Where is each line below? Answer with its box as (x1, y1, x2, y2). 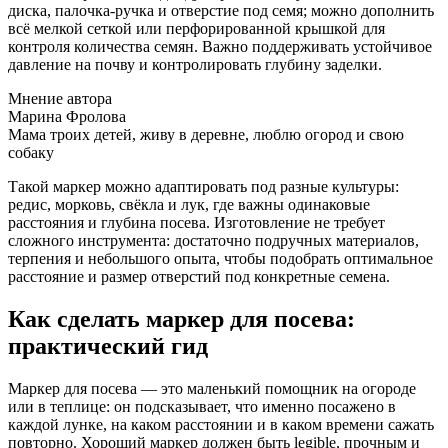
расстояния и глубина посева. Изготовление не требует (8, 213, 385, 231)
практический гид (8, 332, 208, 359)
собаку (8, 143, 54, 161)
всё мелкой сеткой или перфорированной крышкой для (8, 19, 385, 37)
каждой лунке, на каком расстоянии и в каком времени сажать (8, 415, 434, 433)
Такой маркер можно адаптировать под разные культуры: (8, 177, 399, 195)
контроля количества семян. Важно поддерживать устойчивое (8, 37, 432, 55)
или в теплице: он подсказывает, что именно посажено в (8, 397, 396, 415)
